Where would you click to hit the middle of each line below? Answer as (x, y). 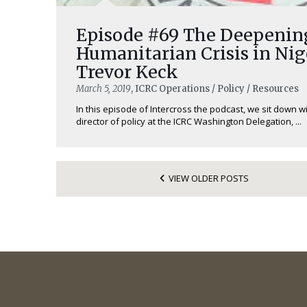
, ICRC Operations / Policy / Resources (214, 89)
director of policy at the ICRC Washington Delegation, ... (188, 122)
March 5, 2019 (103, 89)
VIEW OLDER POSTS (209, 178)
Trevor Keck (127, 72)
